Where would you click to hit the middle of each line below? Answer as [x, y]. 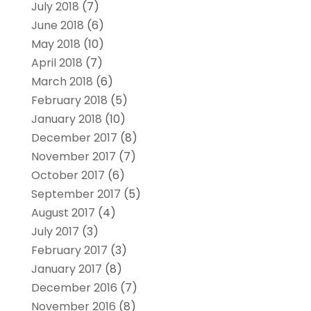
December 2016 [74, 287]
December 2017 [74, 137]
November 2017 [73, 156]
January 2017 [66, 269]
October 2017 [68, 175]
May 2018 [56, 44]
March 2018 [62, 81]
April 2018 [57, 62]
